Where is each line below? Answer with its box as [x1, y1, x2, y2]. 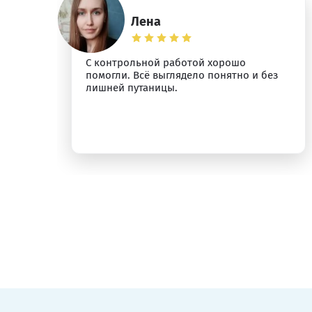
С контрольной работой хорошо [85, 56, 246, 69]
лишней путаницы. [85, 81, 178, 94]
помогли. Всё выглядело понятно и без [85, 69, 279, 81]
